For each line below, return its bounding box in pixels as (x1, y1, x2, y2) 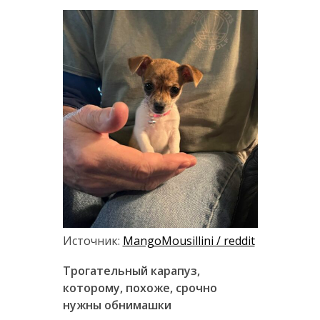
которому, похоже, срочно (62, 279, 217, 296)
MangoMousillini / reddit (122, 232, 255, 249)
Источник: (62, 232, 123, 249)
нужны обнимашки (62, 296, 171, 313)
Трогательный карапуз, (62, 262, 200, 279)
